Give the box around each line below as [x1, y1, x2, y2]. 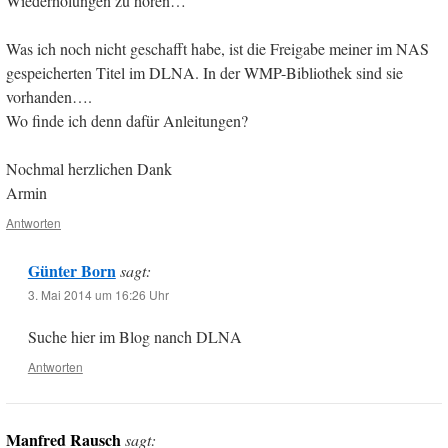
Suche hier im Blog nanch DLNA [27, 326, 242, 348]
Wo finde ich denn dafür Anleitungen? [6, 110, 248, 132]
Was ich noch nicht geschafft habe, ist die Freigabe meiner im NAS [6, 38, 429, 60]
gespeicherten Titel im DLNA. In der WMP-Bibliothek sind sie [6, 62, 403, 84]
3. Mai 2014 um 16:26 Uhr [27, 286, 169, 304]
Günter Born [27, 259, 116, 283]
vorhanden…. [6, 86, 92, 108]
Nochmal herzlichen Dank [6, 158, 172, 180]
